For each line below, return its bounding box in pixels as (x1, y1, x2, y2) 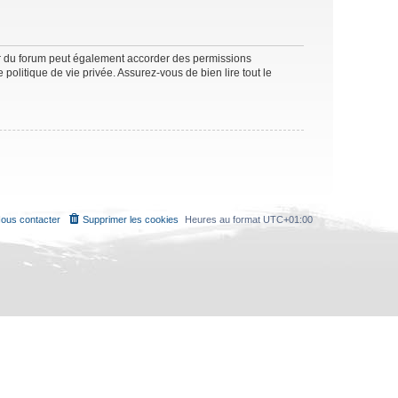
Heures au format (185, 213, 263, 225)
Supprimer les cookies (83, 213, 179, 225)
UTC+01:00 (263, 213, 313, 225)
